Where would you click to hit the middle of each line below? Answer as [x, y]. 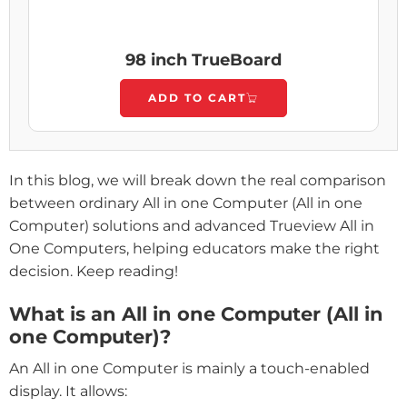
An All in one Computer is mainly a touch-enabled [189, 369]
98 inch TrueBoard [203, 60]
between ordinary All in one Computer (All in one [186, 203]
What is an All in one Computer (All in [196, 313]
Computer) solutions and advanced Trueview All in [192, 225]
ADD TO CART [197, 97]
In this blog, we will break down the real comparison [198, 180]
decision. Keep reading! [94, 271]
